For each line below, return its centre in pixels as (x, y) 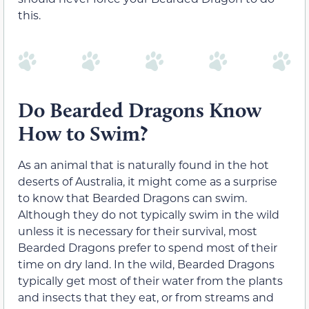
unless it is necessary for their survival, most (138, 231)
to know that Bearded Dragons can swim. (132, 198)
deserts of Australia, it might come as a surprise (148, 181)
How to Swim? (83, 134)
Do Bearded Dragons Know (140, 110)
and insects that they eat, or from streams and (146, 297)
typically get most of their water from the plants (150, 281)
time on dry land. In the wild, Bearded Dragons (146, 264)
